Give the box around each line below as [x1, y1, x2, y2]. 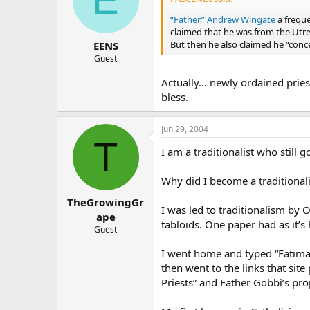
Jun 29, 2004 [161, 122, 208, 135]
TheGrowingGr [67, 195, 144, 209]
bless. [161, 89, 188, 104]
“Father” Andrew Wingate [170, 13, 275, 26]
